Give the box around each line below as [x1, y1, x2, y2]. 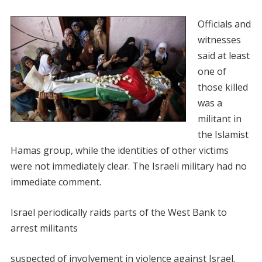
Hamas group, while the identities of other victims [10, 144, 229, 157]
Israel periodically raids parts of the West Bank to [10, 206, 227, 219]
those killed [197, 81, 248, 94]
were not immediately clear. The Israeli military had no [10, 160, 247, 173]
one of [197, 65, 226, 78]
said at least [197, 49, 250, 62]
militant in [197, 112, 242, 125]
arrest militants [10, 222, 78, 235]
